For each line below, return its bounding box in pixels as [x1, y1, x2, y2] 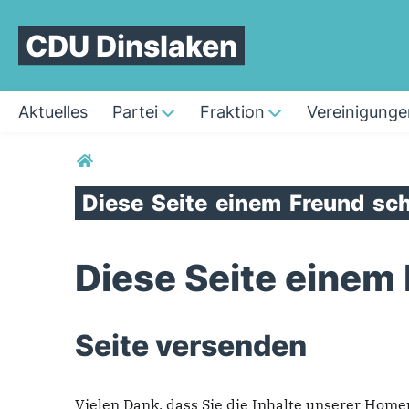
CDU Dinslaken [26, 27, 237, 64]
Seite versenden [75, 327, 307, 363]
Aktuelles [18, 102, 88, 121]
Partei [112, 102, 158, 121]
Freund [289, 190, 369, 216]
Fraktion [200, 102, 265, 121]
